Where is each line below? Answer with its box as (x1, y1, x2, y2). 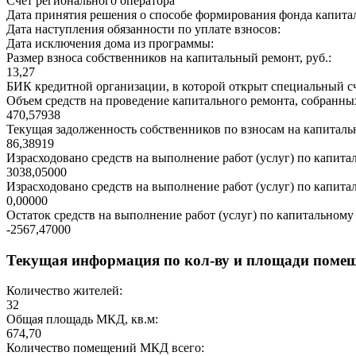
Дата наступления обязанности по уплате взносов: (6, 21, 281, 36)
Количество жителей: (6, 284, 122, 298)
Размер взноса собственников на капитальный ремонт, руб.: (6, 50, 331, 64)
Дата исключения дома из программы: (6, 36, 214, 50)
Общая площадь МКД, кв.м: (6, 312, 158, 327)
